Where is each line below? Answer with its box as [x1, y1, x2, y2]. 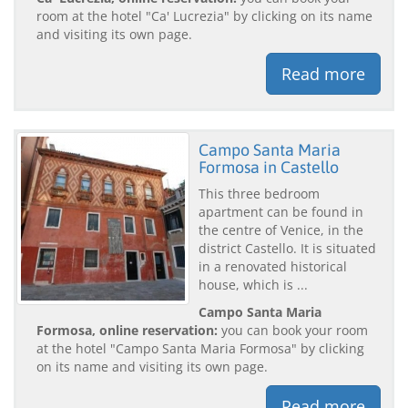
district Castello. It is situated [199, 239, 376, 257]
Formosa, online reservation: [36, 321, 218, 339]
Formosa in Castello [199, 157, 339, 177]
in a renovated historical [199, 257, 347, 275]
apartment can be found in [199, 202, 363, 220]
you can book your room [218, 321, 368, 339]
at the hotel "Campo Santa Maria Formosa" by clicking [36, 339, 364, 357]
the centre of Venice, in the [199, 220, 363, 239]
